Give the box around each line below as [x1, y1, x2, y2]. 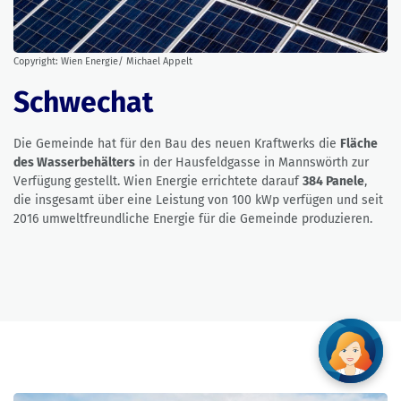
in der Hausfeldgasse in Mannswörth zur [135, 155, 369, 171]
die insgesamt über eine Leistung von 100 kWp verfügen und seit [13, 192, 383, 209]
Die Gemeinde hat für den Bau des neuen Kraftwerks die [13, 136, 340, 152]
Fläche [340, 136, 378, 152]
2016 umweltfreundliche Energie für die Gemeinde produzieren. [13, 211, 372, 227]
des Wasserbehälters [13, 155, 135, 171]
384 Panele [303, 174, 364, 190]
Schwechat [13, 85, 153, 120]
